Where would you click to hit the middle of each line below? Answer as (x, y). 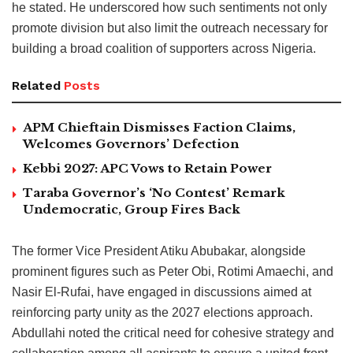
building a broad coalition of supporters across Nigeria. (164, 48)
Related (36, 85)
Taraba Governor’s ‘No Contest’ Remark (154, 192)
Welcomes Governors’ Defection (131, 143)
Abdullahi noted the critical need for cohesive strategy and (173, 333)
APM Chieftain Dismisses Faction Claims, (159, 127)
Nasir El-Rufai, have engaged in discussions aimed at (162, 292)
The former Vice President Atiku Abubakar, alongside (159, 251)
